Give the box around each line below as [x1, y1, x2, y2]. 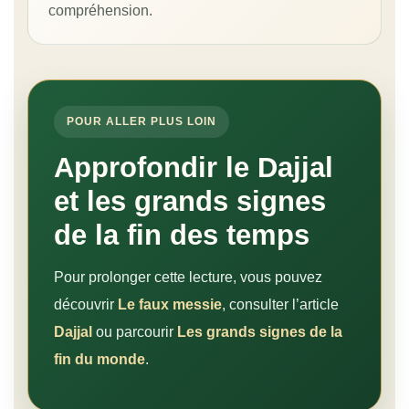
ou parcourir [92, 323, 177, 341]
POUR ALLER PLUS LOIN [67, 115, 216, 129]
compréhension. [48, 3, 152, 19]
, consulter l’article [222, 296, 339, 313]
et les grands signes [54, 185, 326, 218]
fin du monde [54, 351, 145, 368]
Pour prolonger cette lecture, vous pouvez [54, 268, 322, 286]
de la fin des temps [54, 219, 309, 252]
